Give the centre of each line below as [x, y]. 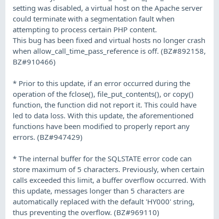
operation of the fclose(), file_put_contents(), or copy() [103, 94]
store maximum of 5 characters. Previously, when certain [109, 169]
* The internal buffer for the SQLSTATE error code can [102, 158]
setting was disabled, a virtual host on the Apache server [108, 8]
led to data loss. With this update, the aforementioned [103, 115]
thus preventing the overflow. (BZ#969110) [86, 212]
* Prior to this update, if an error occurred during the [102, 83]
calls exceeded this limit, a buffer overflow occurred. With [109, 180]
